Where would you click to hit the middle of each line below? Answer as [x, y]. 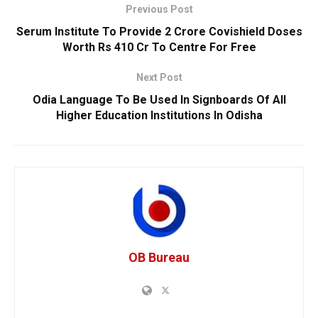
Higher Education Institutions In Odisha [159, 115]
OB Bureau [159, 257]
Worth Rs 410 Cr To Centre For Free [159, 47]
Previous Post [159, 9]
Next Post [159, 77]
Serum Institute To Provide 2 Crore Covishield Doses [159, 31]
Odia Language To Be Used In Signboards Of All [159, 99]
